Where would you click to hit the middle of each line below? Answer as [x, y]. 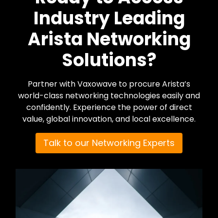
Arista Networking [109, 39]
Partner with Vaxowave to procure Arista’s [109, 84]
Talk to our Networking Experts [109, 143]
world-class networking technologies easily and [109, 96]
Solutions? [109, 60]
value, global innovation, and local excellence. [109, 119]
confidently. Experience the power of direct [109, 108]
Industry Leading [109, 18]
